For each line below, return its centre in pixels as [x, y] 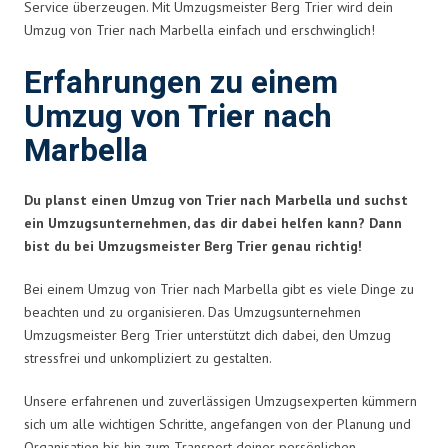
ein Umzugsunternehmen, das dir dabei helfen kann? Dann [213, 222]
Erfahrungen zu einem [181, 83]
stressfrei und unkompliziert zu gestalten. [148, 357]
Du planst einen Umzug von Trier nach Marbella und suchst [216, 199]
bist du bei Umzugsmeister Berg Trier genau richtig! [193, 245]
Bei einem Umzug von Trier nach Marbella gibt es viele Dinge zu [219, 288]
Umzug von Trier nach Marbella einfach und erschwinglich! [199, 29]
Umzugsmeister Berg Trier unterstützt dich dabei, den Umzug [207, 334]
